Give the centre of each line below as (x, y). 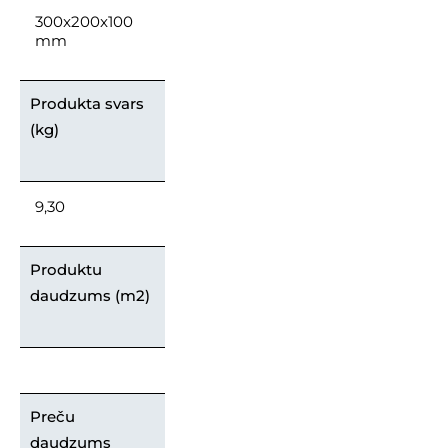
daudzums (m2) (90, 296)
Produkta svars (87, 104)
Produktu (66, 270)
